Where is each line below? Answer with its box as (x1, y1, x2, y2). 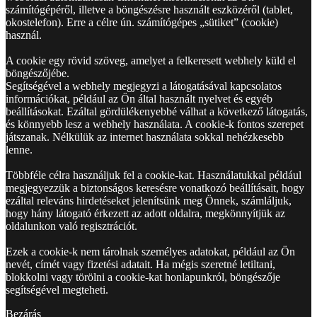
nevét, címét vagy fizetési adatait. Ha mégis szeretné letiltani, (6, 258, 275, 271)
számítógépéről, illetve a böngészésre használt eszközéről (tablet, (6, 4, 293, 16)
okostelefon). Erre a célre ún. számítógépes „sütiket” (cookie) (6, 16, 278, 29)
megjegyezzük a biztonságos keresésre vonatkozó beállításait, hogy (6, 182, 304, 195)
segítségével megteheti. (6, 284, 108, 296)
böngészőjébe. (6, 67, 69, 80)
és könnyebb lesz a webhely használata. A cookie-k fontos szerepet (6, 118, 304, 131)
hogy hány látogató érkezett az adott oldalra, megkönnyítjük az (6, 207, 285, 220)
